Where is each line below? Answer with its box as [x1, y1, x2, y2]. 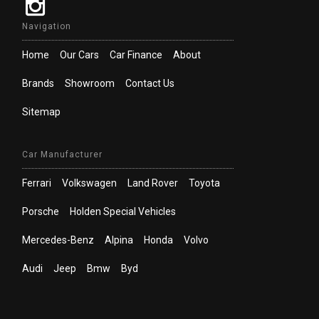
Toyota [189, 177, 220, 189]
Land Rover [127, 177, 178, 189]
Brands [22, 77, 54, 89]
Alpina [105, 234, 133, 246]
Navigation [22, 21, 71, 31]
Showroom [65, 77, 115, 89]
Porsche [22, 205, 59, 217]
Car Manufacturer [22, 149, 103, 159]
